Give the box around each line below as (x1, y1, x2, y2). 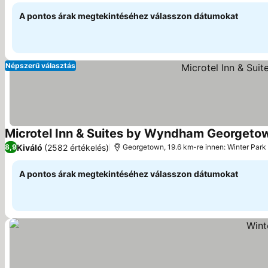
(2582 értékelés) (44, 142, 109, 153)
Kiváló (17, 142, 42, 153)
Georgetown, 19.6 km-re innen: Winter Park (123, 142, 266, 151)
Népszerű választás (5, 61, 75, 70)
